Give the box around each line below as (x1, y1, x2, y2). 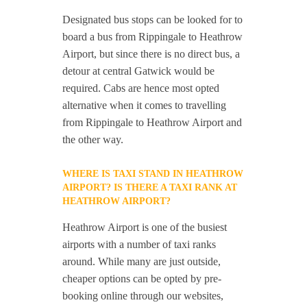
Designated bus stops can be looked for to (62, 14, 243, 26)
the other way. (62, 134, 124, 146)
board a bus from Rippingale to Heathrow (62, 31, 243, 43)
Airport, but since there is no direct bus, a (62, 48, 241, 60)
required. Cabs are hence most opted (62, 82, 220, 95)
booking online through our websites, (62, 290, 224, 302)
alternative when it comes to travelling (62, 99, 227, 112)
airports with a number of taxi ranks (62, 238, 217, 251)
